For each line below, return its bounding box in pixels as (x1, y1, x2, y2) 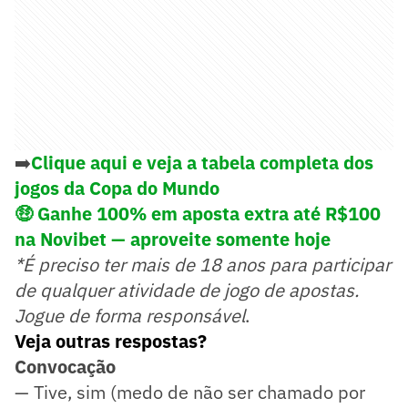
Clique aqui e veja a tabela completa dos (31, 150, 373, 176)
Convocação (15, 354, 116, 380)
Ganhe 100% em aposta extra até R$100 (37, 201, 381, 227)
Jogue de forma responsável (15, 303, 245, 329)
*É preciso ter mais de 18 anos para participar (15, 252, 391, 278)
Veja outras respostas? (15, 329, 207, 354)
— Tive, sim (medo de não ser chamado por (15, 380, 365, 405)
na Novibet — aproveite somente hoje (15, 227, 331, 252)
